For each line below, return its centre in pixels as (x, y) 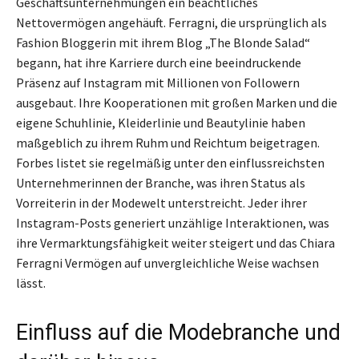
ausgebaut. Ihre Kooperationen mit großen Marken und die (177, 102)
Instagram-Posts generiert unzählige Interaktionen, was (173, 222)
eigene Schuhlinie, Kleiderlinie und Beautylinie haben (161, 122)
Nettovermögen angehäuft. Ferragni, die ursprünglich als (171, 22)
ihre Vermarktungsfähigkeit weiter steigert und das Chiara (175, 242)
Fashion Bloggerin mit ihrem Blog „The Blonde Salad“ (163, 42)
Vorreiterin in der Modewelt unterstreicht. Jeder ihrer (161, 202)
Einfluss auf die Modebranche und (178, 332)
